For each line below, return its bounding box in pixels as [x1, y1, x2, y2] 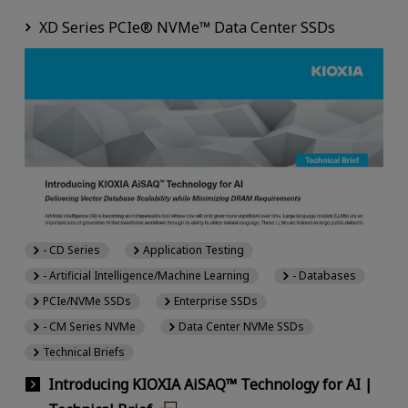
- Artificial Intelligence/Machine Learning [42, 267, 250, 283]
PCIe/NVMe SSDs [42, 292, 131, 309]
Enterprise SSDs [174, 292, 259, 309]
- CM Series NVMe [42, 318, 136, 334]
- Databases [292, 267, 357, 283]
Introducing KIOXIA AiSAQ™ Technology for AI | [47, 373, 372, 394]
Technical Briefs [42, 343, 125, 360]
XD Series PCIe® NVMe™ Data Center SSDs [38, 16, 335, 37]
